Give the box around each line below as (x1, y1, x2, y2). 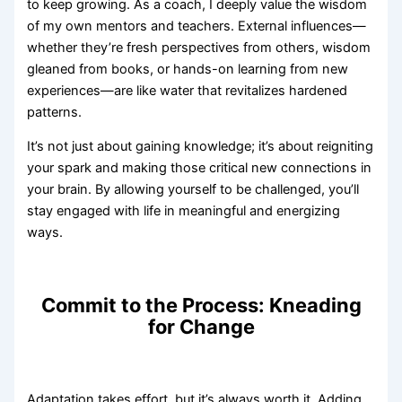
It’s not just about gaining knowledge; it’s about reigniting (27, 138, 374, 155)
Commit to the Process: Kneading (40, 293, 362, 317)
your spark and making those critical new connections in (27, 160, 372, 177)
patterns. (27, 103, 83, 120)
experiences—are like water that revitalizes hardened (27, 82, 348, 99)
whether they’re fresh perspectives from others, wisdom (27, 39, 371, 56)
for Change (147, 315, 255, 338)
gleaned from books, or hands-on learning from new (27, 60, 349, 77)
